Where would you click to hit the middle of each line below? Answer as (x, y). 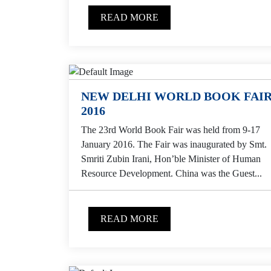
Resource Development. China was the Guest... (171, 173)
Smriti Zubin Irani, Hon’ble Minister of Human (171, 158)
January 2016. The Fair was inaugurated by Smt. (174, 144)
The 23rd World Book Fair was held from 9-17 (171, 129)
